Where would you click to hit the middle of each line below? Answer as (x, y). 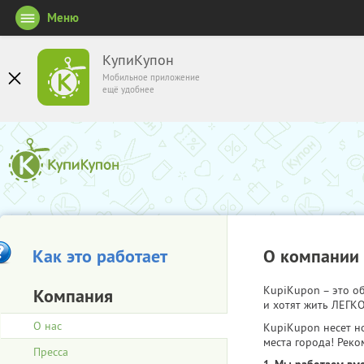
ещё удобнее (128, 89)
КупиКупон (138, 60)
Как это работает (100, 256)
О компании (311, 256)
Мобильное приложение (151, 77)
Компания (73, 296)
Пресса (51, 352)
